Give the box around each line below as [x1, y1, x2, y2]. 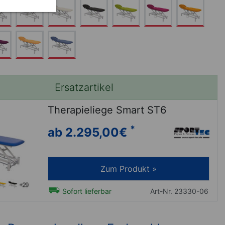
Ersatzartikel [55, 81, 114, 93]
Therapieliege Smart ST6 [47, 103, 166, 116]
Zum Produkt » [100, 163, 157, 174]
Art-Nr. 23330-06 [150, 186, 209, 195]
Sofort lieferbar [60, 186, 111, 195]
